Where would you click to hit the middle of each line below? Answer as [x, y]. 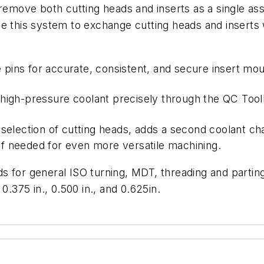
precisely [136, 98]
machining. [194, 146]
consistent [121, 68]
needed [26, 146]
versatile [143, 146]
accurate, [69, 68]
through [181, 98]
